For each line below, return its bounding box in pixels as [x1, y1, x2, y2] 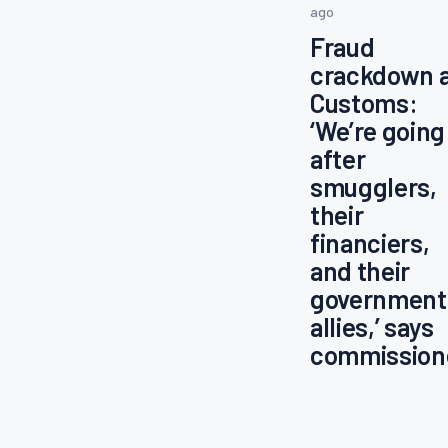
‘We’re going [310, 115, 445, 147]
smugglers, [310, 171, 437, 203]
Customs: [310, 87, 418, 119]
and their [310, 255, 410, 287]
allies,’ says [310, 311, 434, 343]
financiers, [310, 227, 430, 259]
